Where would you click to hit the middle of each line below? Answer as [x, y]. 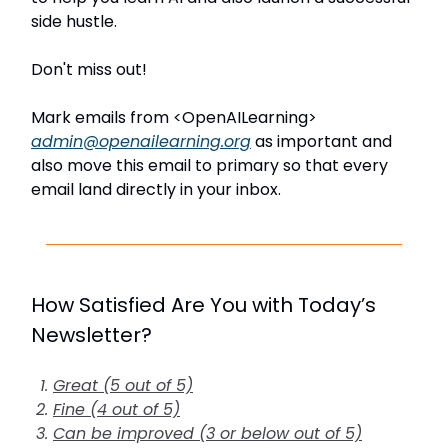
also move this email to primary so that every [209, 165]
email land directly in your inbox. [156, 189]
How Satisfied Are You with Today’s [203, 304]
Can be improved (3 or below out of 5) [207, 433]
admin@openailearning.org [141, 141]
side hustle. [74, 21]
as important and [321, 141]
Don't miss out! [89, 69]
